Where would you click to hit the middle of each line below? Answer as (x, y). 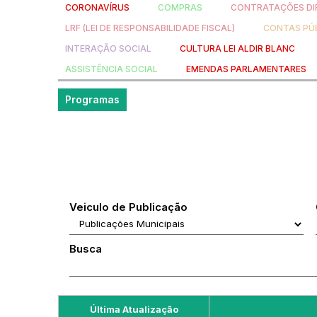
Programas (92, 99)
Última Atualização (134, 309)
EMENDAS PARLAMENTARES (246, 69)
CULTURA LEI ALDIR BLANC (237, 48)
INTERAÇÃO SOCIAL (108, 48)
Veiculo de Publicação (128, 207)
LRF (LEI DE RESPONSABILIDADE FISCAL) (150, 28)
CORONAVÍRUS (97, 7)
